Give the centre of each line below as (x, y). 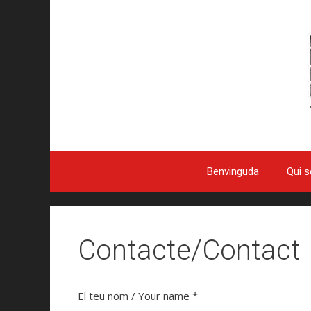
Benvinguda (233, 171)
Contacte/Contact (189, 250)
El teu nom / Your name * (138, 296)
